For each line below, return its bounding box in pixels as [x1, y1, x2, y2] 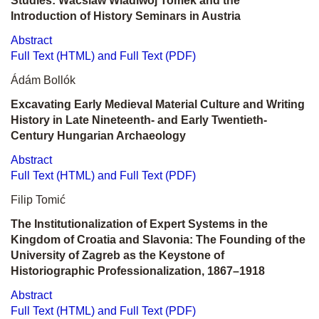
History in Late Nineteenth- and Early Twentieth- [11, 114, 267, 126]
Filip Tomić [11, 194, 66, 206]
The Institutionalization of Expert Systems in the [11, 218, 268, 230]
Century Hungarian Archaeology [11, 130, 186, 142]
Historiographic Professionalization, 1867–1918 [11, 265, 265, 277]
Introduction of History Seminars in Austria [11, 10, 241, 22]
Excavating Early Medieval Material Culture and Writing [11, 98, 305, 110]
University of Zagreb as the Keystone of [11, 249, 224, 261]
